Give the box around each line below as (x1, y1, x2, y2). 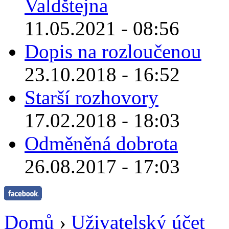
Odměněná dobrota (25, 132, 178, 155)
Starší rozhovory (25, 86, 158, 109)
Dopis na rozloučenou (25, 40, 201, 63)
